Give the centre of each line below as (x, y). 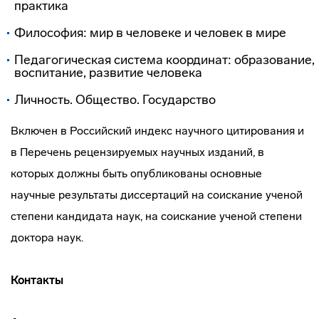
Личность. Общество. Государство (115, 100)
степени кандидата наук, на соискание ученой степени (156, 216)
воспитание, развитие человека (108, 73)
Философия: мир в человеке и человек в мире (150, 33)
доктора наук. (47, 237)
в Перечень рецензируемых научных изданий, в (137, 152)
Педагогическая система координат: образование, (164, 60)
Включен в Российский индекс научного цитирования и (157, 131)
